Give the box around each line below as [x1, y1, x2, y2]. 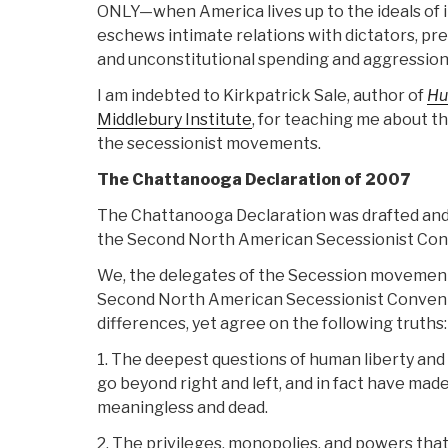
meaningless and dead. [97, 398, 268, 418]
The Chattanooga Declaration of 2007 [97, 170, 410, 190]
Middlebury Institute [97, 110, 252, 130]
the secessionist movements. [97, 134, 321, 154]
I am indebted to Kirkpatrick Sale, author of [97, 86, 427, 106]
